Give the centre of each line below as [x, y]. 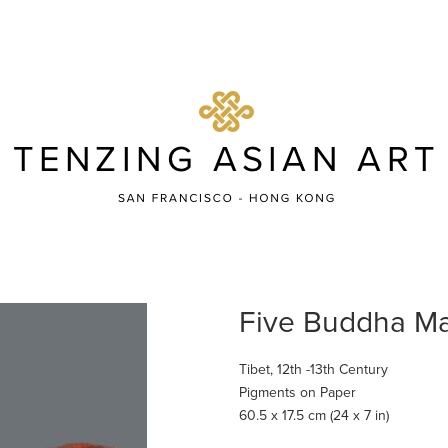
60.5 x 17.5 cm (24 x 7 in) [314, 415]
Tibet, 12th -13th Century [313, 369]
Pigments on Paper [297, 392]
